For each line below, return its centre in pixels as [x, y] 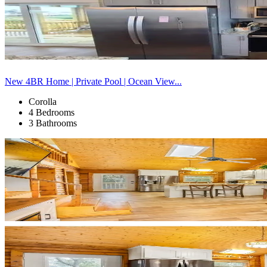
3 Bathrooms [53, 123]
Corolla [43, 101]
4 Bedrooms [52, 112]
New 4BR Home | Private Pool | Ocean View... [93, 81]
